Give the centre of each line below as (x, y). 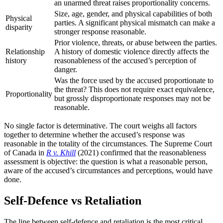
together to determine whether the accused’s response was (94, 135)
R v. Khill (61, 153)
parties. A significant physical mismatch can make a (135, 23)
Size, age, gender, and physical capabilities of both (133, 14)
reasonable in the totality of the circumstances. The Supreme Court (108, 144)
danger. (66, 70)
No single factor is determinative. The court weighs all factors (100, 126)
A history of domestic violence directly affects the (132, 52)
